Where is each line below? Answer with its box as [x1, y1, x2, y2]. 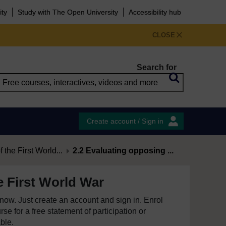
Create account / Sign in [87, 117, 163, 125]
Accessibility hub [129, 8, 181, 16]
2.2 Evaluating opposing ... [73, 146, 174, 155]
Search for [137, 63, 177, 72]
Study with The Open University [18, 8, 118, 16]
